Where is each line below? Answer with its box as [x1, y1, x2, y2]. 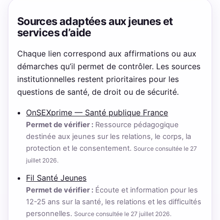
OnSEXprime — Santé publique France [26, 107, 168, 117]
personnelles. [26, 209, 75, 219]
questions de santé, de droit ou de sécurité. [17, 86, 179, 97]
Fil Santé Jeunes [26, 173, 87, 183]
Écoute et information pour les [93, 186, 198, 195]
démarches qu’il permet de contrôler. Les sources [17, 61, 200, 71]
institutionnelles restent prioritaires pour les [17, 74, 179, 84]
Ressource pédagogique [93, 120, 179, 129]
